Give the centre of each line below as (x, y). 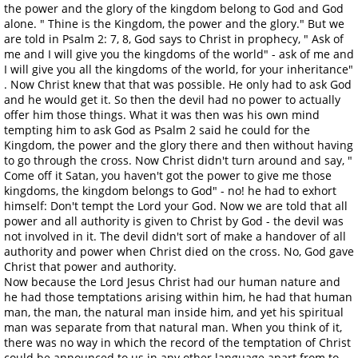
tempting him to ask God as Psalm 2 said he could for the (157, 129)
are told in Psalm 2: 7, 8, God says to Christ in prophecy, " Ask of (174, 38)
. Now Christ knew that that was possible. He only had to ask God (178, 84)
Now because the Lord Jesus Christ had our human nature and (172, 281)
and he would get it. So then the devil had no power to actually (172, 99)
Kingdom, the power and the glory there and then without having (179, 145)
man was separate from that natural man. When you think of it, (173, 327)
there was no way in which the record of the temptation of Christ (177, 342)
